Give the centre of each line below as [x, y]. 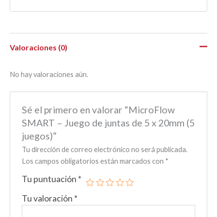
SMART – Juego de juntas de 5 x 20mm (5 [108, 123]
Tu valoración [48, 199]
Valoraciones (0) [39, 47]
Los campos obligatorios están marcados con [94, 161]
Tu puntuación [50, 179]
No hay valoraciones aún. [49, 74]
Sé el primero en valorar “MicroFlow [99, 110]
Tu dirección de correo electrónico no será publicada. [105, 150]
